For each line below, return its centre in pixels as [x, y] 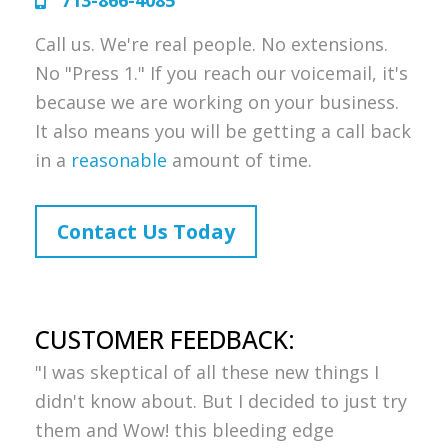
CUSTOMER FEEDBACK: [165, 339]
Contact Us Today [146, 231]
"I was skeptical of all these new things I [207, 372]
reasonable [119, 160]
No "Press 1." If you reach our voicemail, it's [221, 73]
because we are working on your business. [217, 102]
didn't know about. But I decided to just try [221, 401]
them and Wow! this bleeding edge [184, 430]
